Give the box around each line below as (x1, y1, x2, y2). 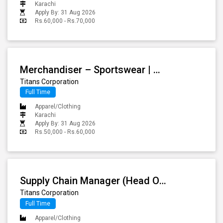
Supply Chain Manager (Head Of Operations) (159, 175, 166, 187)
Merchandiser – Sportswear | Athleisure (153, 64, 160, 76)
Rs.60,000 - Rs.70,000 (35, 17, 95, 25)
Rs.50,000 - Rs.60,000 (35, 128, 95, 136)
